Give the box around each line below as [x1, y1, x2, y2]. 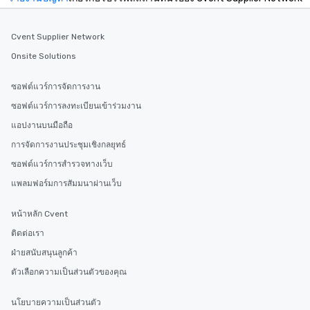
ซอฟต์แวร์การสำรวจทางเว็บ [11, 159, 113, 170]
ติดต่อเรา [11, 228, 44, 239]
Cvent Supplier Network [11, 32, 104, 42]
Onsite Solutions [11, 51, 76, 62]
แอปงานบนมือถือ [11, 120, 73, 131]
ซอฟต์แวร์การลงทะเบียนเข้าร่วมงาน [11, 101, 141, 111]
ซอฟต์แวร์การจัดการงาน [11, 82, 100, 92]
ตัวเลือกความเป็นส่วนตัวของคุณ [11, 267, 127, 277]
